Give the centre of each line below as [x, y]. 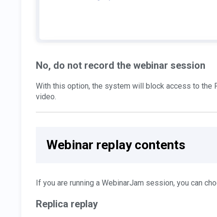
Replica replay [67, 204]
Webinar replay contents [116, 145]
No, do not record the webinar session [121, 65]
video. [46, 96]
